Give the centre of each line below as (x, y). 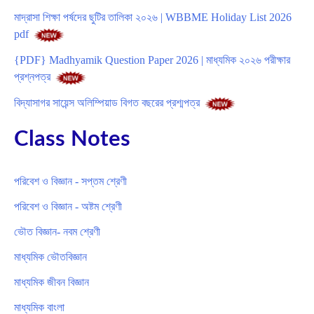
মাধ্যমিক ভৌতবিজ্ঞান (50, 257)
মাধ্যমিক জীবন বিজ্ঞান (52, 282)
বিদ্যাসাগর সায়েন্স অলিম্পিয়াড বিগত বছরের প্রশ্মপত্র (107, 102)
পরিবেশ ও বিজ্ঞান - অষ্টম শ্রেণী (68, 207)
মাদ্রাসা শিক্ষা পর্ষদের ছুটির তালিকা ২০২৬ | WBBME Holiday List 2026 (153, 18)
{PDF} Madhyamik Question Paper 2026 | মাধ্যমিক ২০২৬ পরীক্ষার (152, 60)
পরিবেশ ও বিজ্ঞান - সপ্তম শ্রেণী (70, 182)
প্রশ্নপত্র (34, 77)
